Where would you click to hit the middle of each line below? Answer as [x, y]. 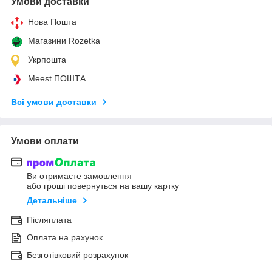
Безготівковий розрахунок [77, 255]
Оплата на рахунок [65, 238]
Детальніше [52, 201]
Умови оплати [45, 141]
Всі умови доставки [54, 102]
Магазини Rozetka [64, 40]
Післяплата [49, 220]
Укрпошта [47, 59]
